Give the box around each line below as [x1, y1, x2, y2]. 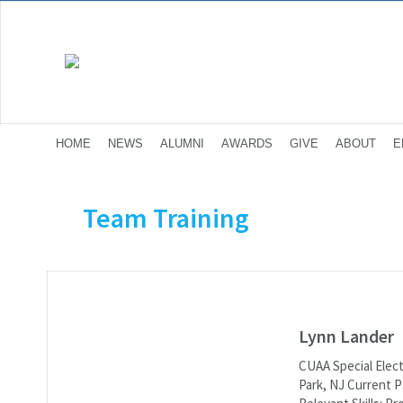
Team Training [83, 201, 249, 236]
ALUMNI [160, 137, 204, 150]
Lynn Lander [299, 325, 394, 347]
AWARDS [221, 137, 273, 150]
